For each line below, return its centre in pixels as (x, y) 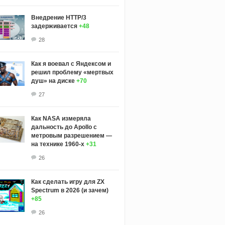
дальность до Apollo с (64, 127)
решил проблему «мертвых (72, 72)
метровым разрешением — (71, 135)
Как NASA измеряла (61, 118)
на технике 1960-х (58, 144)
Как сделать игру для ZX (68, 182)
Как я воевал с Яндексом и (71, 64)
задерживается (54, 26)
